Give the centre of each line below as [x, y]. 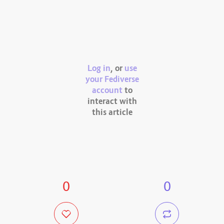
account [107, 91]
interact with [112, 102]
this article [112, 113]
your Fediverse [112, 80]
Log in [99, 69]
